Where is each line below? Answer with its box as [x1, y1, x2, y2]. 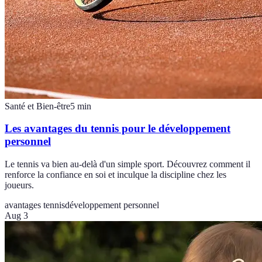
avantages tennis [5, 200, 65, 211]
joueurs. [5, 180, 34, 191]
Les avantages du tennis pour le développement [5, 122, 230, 135]
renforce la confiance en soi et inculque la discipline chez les [5, 170, 226, 180]
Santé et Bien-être [5, 101, 70, 111]
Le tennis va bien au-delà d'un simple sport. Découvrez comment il [5, 159, 250, 170]
